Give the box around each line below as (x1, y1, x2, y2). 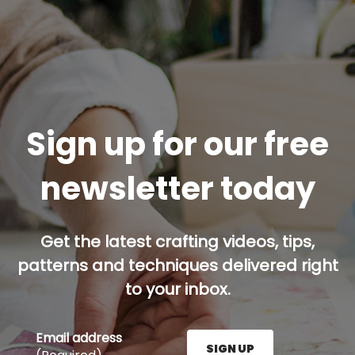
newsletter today (40, 166, 315, 212)
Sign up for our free (26, 122, 329, 167)
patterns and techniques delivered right (17, 254, 338, 277)
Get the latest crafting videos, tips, (40, 231, 315, 254)
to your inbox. (124, 278, 231, 301)
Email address (36, 329, 122, 348)
